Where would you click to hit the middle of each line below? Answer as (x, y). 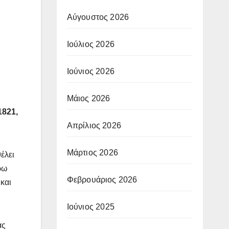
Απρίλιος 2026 (94, 125)
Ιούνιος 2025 (90, 207)
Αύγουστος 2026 (98, 17)
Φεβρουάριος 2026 (102, 179)
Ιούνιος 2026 (90, 71)
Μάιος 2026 (88, 98)
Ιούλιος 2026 (90, 44)
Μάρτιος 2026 (92, 152)
